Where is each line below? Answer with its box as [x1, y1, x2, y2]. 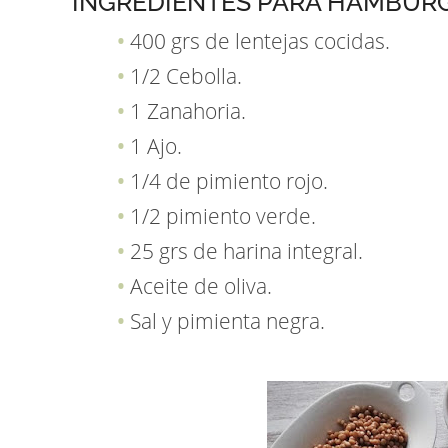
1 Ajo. [130, 131, 182, 160]
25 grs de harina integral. [130, 236, 363, 265]
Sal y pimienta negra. [130, 306, 325, 335]
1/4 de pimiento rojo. [130, 166, 328, 195]
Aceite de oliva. [130, 271, 272, 300]
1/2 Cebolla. [130, 61, 242, 90]
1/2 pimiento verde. [130, 201, 316, 230]
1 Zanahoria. [130, 96, 246, 125]
